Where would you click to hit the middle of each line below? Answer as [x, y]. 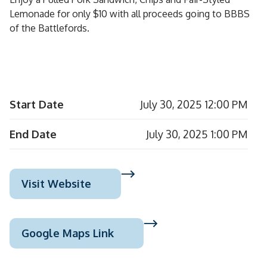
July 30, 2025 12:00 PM [194, 104]
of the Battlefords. [49, 28]
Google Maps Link [68, 233]
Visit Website [56, 184]
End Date [33, 134]
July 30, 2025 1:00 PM [197, 134]
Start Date [37, 104]
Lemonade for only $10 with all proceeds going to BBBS [130, 14]
